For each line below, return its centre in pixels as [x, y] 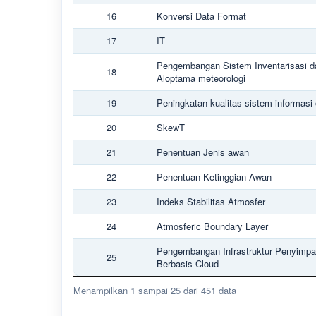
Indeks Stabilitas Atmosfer [211, 201]
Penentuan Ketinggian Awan [214, 177]
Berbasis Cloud [188, 263]
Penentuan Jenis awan [203, 152]
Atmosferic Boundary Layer [212, 226]
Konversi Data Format [201, 16]
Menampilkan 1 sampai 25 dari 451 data [155, 290]
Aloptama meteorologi [201, 78]
